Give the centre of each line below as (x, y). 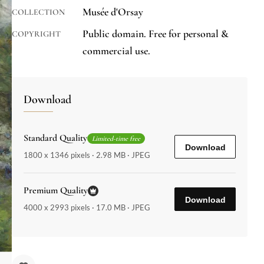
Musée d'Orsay (113, 12)
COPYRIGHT (36, 34)
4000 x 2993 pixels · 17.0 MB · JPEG (87, 208)
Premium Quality (56, 191)
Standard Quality (55, 138)
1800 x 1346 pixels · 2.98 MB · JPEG (87, 155)
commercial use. (116, 51)
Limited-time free (116, 138)
